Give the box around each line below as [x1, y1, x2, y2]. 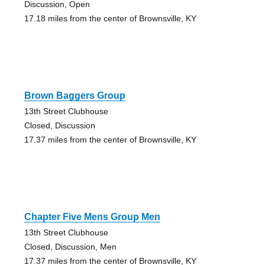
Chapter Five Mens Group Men [24, 212, 160, 222]
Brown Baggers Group [24, 91, 125, 101]
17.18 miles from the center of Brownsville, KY [24, 14, 196, 24]
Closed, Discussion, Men [24, 242, 117, 252]
